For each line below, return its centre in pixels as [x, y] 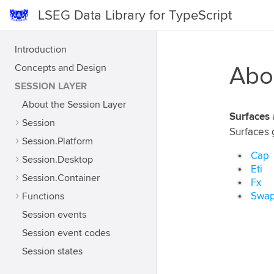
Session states [52, 251]
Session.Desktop [57, 160]
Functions [43, 196]
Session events [54, 215]
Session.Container [61, 178]
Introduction [41, 50]
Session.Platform [57, 141]
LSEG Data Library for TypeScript [135, 15]
